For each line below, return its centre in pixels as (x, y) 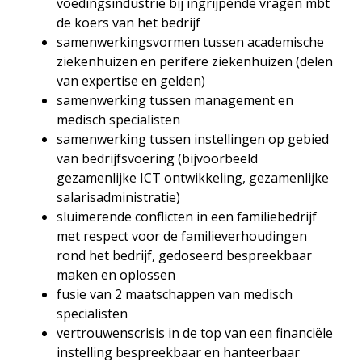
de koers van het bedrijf (128, 22)
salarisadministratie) (118, 197)
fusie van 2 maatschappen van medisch (175, 294)
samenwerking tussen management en (175, 100)
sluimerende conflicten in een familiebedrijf (187, 216)
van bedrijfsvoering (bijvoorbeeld (157, 158)
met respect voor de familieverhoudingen (182, 236)
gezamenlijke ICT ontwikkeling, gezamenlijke (193, 177)
